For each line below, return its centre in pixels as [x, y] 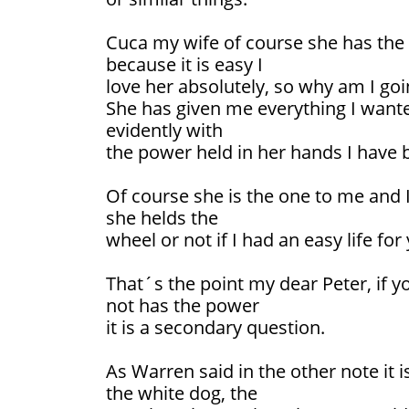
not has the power [183, 306]
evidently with [164, 131]
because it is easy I [184, 65]
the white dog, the [182, 393]
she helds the [162, 218]
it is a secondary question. [215, 328]
